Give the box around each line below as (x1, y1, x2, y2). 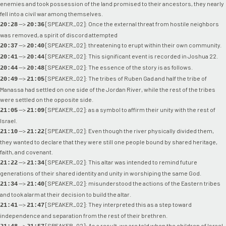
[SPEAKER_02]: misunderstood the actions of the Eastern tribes (44, 179, 220, 187)
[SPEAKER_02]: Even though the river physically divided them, (44, 127, 214, 134)
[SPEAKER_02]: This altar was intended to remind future (44, 158, 197, 165)
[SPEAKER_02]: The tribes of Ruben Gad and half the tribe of (44, 74, 207, 82)
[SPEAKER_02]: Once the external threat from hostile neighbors (44, 20, 219, 27)
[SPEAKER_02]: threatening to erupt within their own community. (44, 41, 221, 48)
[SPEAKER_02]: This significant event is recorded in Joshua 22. (44, 52, 218, 60)
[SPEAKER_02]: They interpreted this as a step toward (44, 200, 192, 208)
